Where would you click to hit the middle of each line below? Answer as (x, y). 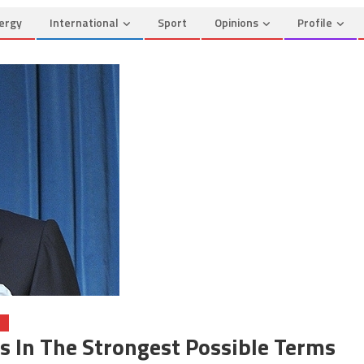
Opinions (236, 22)
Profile (315, 22)
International (84, 22)
